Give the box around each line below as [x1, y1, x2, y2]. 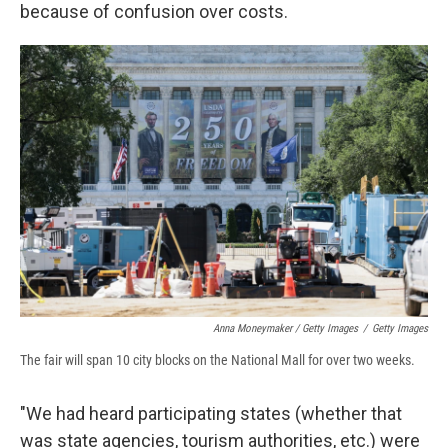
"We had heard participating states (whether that [20, 402, 402, 424]
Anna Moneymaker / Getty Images [213, 321, 358, 335]
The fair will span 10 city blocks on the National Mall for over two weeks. [20, 351, 415, 368]
